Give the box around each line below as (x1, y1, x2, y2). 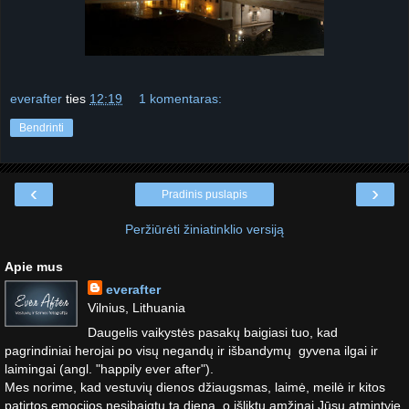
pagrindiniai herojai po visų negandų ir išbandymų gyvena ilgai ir (5, 342, 378, 358)
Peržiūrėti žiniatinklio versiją (125, 221, 284, 236)
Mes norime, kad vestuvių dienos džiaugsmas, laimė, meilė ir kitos (5, 379, 385, 394)
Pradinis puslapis (162, 187, 247, 201)
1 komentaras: (139, 90, 223, 106)
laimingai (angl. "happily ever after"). (5, 361, 214, 376)
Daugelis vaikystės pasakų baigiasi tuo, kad (87, 324, 338, 340)
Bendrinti (19, 121, 64, 134)
